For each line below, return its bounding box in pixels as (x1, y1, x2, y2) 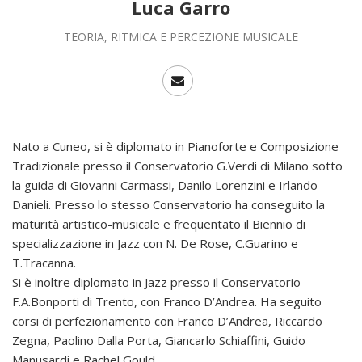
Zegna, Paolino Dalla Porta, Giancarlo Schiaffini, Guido (12, 332, 305, 348)
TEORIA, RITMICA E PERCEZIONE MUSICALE (64, 29, 298, 44)
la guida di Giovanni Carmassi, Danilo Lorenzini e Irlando (12, 177, 318, 193)
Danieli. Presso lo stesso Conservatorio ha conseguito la (12, 196, 325, 213)
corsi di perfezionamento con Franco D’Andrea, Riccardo (12, 313, 322, 329)
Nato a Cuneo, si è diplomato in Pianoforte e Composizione (12, 138, 339, 154)
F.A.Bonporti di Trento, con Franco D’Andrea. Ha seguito (12, 293, 322, 309)
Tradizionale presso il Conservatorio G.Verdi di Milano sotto (12, 158, 343, 174)
